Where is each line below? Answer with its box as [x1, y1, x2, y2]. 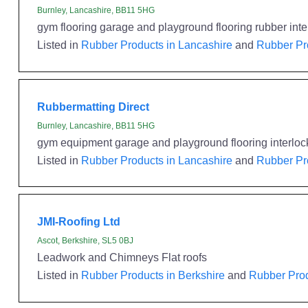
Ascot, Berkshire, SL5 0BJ [36, 236, 133, 245]
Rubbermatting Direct [36, 100, 149, 113]
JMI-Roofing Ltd [36, 215, 120, 228]
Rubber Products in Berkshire [80, 269, 225, 281]
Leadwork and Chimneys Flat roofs [36, 251, 207, 263]
